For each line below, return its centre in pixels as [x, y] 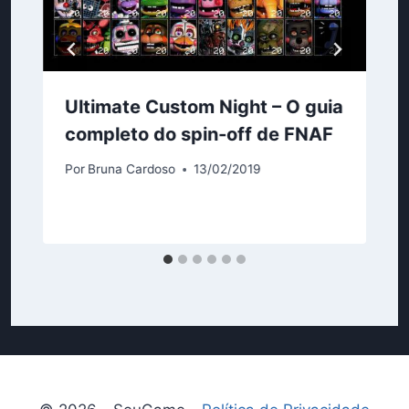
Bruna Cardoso [132, 169]
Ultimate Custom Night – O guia [204, 106]
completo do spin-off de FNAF [199, 134]
